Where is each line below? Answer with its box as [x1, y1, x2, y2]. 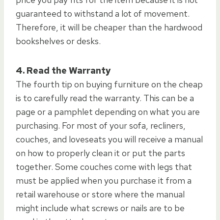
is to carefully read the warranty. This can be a [16, 92, 194, 104]
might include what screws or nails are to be [16, 202, 185, 214]
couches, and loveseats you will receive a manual [16, 133, 203, 145]
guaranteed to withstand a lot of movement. [16, 7, 190, 19]
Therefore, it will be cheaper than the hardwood [16, 21, 202, 33]
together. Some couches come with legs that [16, 161, 192, 172]
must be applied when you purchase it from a [16, 174, 192, 186]
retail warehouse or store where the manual [16, 188, 185, 200]
